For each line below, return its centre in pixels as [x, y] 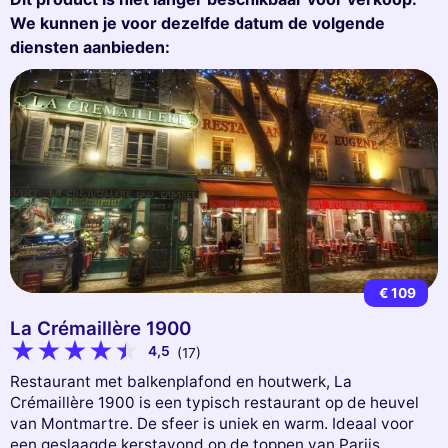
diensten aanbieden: [90, 46]
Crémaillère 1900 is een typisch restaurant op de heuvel [214, 402]
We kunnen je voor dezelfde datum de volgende [197, 22]
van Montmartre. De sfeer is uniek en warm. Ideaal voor [212, 423]
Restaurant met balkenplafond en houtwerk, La [181, 381]
